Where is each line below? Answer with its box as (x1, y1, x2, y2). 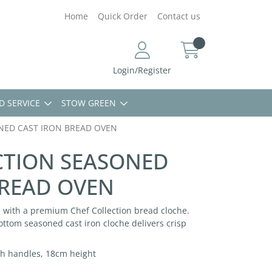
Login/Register (113, 64, 171, 76)
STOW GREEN (61, 97, 116, 109)
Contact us (157, 10, 200, 22)
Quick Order (98, 10, 148, 22)
